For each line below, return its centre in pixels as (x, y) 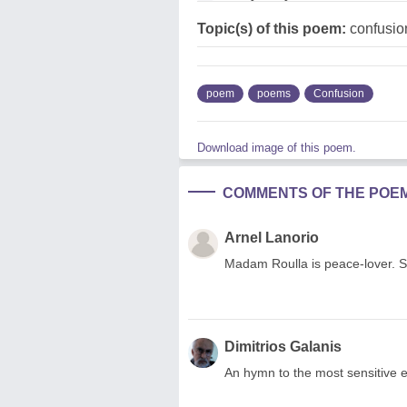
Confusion (339, 93)
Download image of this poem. (277, 147)
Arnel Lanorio (272, 237)
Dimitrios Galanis (283, 346)
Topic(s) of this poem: (272, 28)
